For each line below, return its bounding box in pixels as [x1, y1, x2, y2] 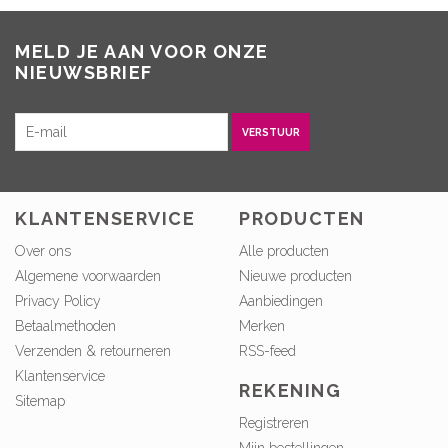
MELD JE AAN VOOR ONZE [15, 40, 269, 62]
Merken [239, 318, 285, 335]
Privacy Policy [15, 293, 101, 310]
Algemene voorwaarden [15, 268, 161, 285]
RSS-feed [239, 343, 296, 360]
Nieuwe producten [239, 268, 352, 285]
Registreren [239, 415, 309, 432]
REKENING [239, 380, 341, 402]
